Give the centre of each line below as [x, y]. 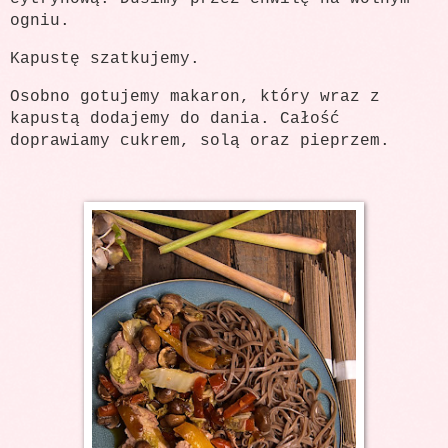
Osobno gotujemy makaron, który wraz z [195, 96]
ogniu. [40, 20]
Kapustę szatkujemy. [105, 58]
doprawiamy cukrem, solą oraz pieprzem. [200, 140]
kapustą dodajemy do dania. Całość [175, 118]
